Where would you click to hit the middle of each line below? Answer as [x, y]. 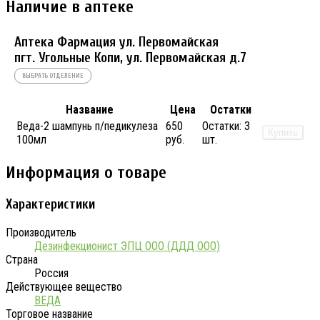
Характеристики [50, 204]
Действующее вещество [64, 286]
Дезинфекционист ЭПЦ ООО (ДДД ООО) [127, 246]
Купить [283, 132]
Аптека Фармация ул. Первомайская [116, 42]
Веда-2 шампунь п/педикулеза [87, 126]
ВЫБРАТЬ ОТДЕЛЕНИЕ [53, 76]
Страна [22, 259]
